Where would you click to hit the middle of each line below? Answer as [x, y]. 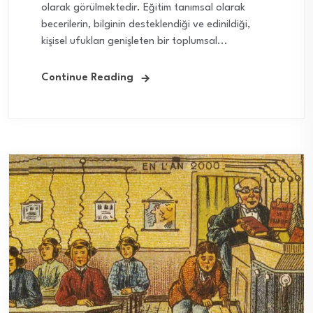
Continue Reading [87, 78]
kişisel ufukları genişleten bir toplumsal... [134, 41]
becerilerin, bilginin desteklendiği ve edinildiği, [146, 24]
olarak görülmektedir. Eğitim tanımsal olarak [143, 8]
